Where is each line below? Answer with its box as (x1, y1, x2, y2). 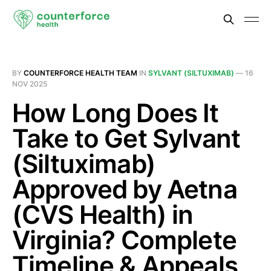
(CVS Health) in (12, 199, 194, 230)
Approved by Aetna (12, 174, 237, 204)
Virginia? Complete (12, 224, 237, 255)
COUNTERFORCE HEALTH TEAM (24, 68, 137, 77)
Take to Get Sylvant (12, 123, 241, 154)
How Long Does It (12, 97, 219, 128)
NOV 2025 (12, 79, 47, 88)
